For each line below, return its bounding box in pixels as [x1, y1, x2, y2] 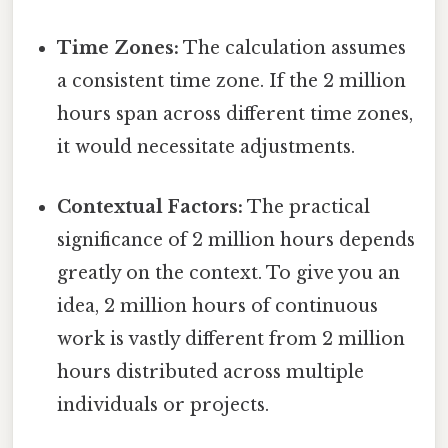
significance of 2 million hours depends [57, 228, 416, 251]
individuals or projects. [57, 393, 270, 416]
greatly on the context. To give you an [57, 261, 401, 284]
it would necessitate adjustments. [57, 136, 356, 159]
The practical [243, 195, 371, 218]
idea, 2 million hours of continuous [57, 294, 379, 317]
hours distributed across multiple [57, 360, 365, 383]
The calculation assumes [179, 37, 407, 60]
